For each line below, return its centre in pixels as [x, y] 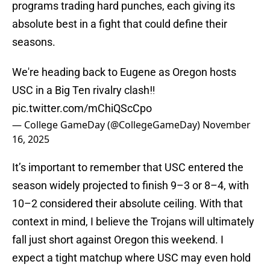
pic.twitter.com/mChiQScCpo [82, 108]
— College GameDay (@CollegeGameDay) [107, 125]
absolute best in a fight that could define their [120, 24]
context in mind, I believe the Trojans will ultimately [133, 222]
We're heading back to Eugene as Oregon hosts [124, 72]
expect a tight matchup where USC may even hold [131, 258]
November [227, 125]
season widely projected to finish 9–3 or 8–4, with [130, 186]
